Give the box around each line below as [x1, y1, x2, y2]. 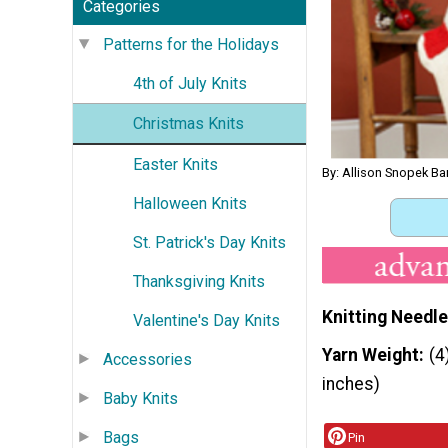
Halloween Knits [133, 193, 247, 213]
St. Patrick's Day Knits [133, 232, 286, 252]
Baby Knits [103, 388, 178, 408]
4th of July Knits [133, 73, 247, 93]
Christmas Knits [133, 113, 244, 133]
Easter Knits [133, 154, 218, 174]
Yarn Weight [322, 344, 419, 365]
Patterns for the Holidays [103, 34, 279, 54]
